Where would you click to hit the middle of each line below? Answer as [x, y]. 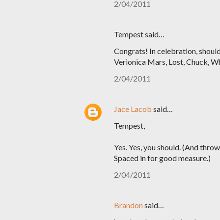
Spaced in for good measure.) [162, 158]
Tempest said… [139, 34]
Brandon [128, 205]
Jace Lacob [133, 109]
